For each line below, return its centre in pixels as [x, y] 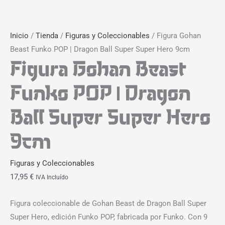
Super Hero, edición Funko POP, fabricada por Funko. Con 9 [109, 217]
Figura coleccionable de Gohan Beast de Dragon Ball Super [108, 203]
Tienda [47, 36]
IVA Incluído [52, 178]
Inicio [19, 36]
